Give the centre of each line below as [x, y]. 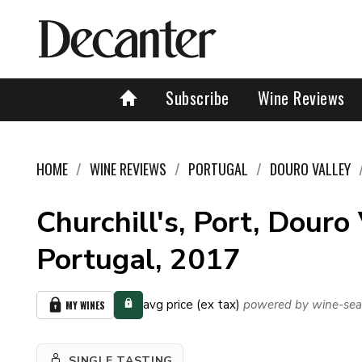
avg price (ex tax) [192, 305]
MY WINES [85, 305]
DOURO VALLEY [310, 169]
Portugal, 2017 [139, 260]
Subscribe [198, 98]
